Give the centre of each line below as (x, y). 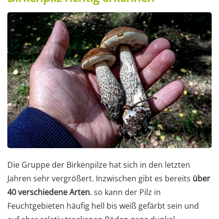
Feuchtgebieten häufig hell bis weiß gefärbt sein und (103, 206)
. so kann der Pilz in (125, 192)
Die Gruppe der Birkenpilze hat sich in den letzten (99, 165)
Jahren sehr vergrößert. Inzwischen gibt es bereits (100, 179)
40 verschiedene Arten (49, 192)
